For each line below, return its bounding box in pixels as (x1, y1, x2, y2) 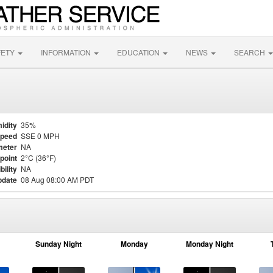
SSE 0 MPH (21, 130, 60, 141)
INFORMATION (41, 47, 93, 57)
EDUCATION (117, 47, 161, 57)
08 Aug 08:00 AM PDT (21, 174, 94, 185)
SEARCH (234, 47, 267, 57)
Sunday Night (35, 238, 82, 249)
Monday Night (186, 238, 233, 249)
